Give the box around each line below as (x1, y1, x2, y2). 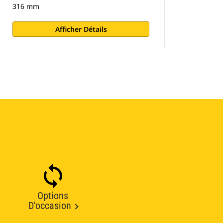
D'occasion (28, 200, 71, 212)
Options (37, 190, 68, 202)
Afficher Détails (55, 24, 107, 34)
